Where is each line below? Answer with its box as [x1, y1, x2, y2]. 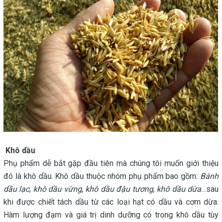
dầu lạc [3, 184, 30, 194]
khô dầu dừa [157, 184, 202, 194]
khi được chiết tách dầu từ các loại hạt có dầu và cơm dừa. [3, 197, 219, 207]
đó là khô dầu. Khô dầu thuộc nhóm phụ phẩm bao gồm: [3, 171, 200, 181]
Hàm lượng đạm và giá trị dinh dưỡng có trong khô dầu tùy [3, 210, 219, 220]
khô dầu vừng [33, 184, 82, 194]
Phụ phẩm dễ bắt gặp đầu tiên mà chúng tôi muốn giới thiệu [3, 158, 219, 168]
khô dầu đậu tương [85, 184, 153, 194]
